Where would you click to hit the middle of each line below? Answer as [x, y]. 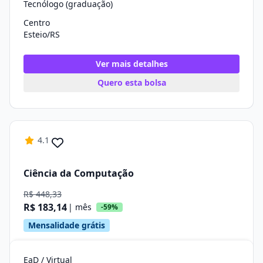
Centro [37, 23]
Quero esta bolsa [131, 82]
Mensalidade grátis [67, 225]
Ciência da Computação [79, 173]
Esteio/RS [42, 34]
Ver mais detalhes [131, 64]
